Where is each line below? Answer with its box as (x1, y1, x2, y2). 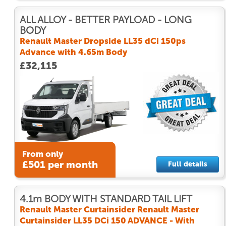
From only (22, 149, 63, 159)
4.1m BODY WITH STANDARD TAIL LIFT (20, 193, 192, 205)
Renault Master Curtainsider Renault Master (20, 204, 199, 214)
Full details (167, 159, 207, 168)
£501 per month (22, 159, 98, 171)
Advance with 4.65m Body (20, 46, 127, 57)
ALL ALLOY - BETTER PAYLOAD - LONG (20, 14, 192, 26)
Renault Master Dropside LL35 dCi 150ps (20, 35, 186, 46)
